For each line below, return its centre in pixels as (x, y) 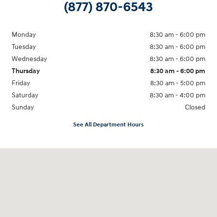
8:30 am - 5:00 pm (178, 83)
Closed (195, 107)
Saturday (25, 95)
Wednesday (29, 59)
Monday (24, 34)
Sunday (23, 107)
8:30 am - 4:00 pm (178, 95)
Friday (21, 83)
